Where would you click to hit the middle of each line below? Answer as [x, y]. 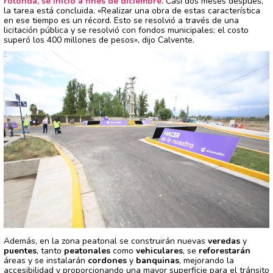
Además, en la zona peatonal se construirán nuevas [106, 241]
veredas [224, 241]
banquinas [158, 261]
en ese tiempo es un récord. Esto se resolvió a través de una [121, 20]
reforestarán [225, 251]
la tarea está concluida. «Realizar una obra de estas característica [132, 10]
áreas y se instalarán [46, 261]
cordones [107, 261]
